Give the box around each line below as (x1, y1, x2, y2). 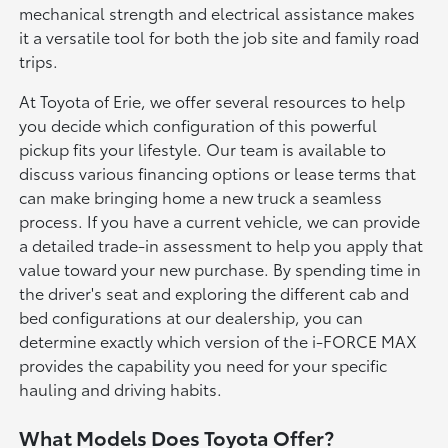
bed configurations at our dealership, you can (19, 304, 364, 328)
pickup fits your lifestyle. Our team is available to (19, 136, 387, 160)
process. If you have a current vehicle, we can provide (19, 208, 421, 232)
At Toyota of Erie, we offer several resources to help (19, 88, 406, 112)
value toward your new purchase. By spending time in (19, 256, 422, 280)
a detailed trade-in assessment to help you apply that (19, 232, 424, 256)
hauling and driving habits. (19, 376, 223, 400)
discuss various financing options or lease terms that (19, 160, 417, 184)
